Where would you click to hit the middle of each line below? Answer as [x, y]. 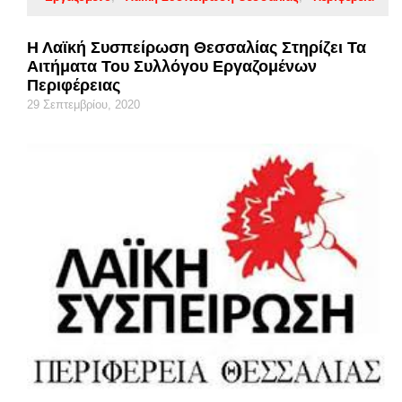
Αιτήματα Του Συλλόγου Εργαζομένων [172, 66]
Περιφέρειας [74, 85]
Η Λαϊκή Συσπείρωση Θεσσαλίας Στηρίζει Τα [197, 47]
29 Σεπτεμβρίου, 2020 [83, 104]
